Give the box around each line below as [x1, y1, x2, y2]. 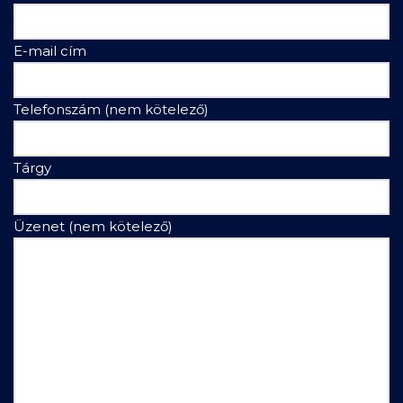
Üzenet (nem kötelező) [13, 218, 173, 236]
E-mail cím [13, 42, 86, 60]
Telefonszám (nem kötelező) [13, 101, 209, 119]
